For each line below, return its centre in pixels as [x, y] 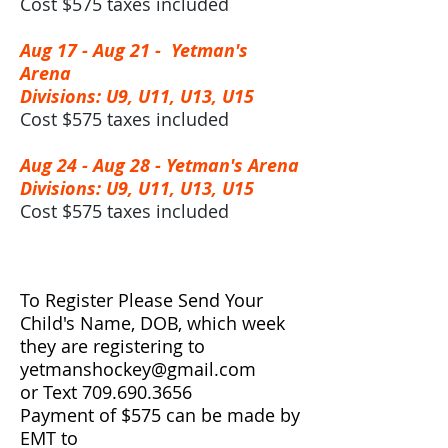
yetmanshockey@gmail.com [138, 369]
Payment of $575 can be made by [160, 415]
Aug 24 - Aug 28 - [93, 165]
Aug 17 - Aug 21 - [93, 50]
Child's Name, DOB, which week [152, 323]
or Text [51, 392]
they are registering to [112, 346]
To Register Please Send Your [141, 300]
